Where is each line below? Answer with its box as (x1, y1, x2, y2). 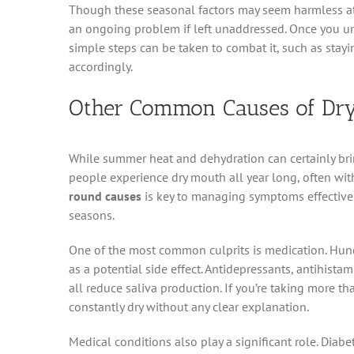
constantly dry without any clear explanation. (69, 299, 309, 315)
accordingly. (69, 58, 133, 74)
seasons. (69, 207, 115, 224)
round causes (69, 188, 141, 205)
